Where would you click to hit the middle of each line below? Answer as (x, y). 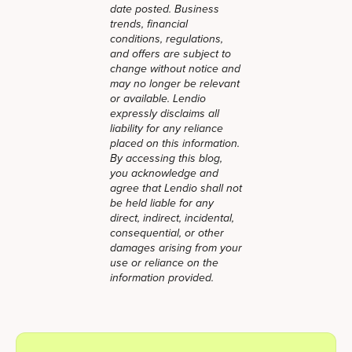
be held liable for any (162, 203)
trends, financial (149, 24)
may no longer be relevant (175, 84)
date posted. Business (165, 9)
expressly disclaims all (165, 114)
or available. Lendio (158, 99)
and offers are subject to (170, 54)
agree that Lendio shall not (176, 189)
